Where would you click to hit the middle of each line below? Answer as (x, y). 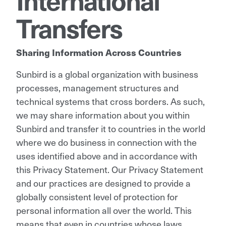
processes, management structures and (97, 87)
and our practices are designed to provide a (103, 183)
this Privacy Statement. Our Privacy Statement (110, 169)
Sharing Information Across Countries (99, 52)
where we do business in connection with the (106, 142)
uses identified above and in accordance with (107, 155)
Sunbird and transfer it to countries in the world (111, 128)
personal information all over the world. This (104, 210)
